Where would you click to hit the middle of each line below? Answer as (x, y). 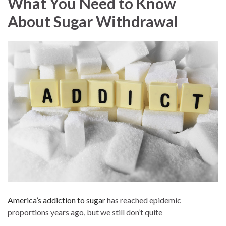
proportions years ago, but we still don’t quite (85, 212)
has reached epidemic (143, 200)
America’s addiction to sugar (56, 200)
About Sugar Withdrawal (93, 21)
